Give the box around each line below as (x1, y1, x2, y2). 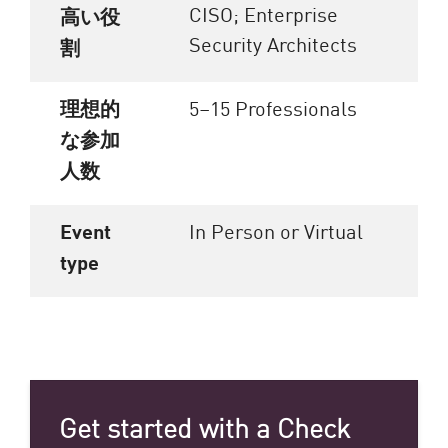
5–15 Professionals (189, 92, 358, 121)
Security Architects (189, 28, 358, 57)
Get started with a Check (58, 408, 350, 446)
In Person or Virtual (189, 215, 364, 244)
